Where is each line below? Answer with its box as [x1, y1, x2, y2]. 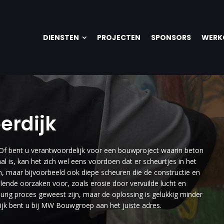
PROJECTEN [97, 32, 140, 42]
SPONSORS [151, 32, 191, 42]
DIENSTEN [43, 32, 79, 42]
